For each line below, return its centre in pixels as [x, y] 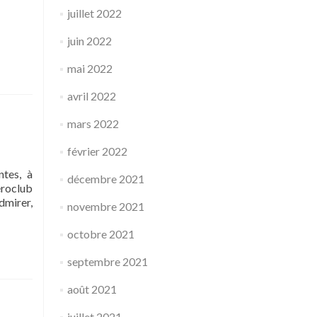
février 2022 [97, 151]
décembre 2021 [105, 179]
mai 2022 [90, 68]
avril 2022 [91, 96]
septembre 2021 [107, 261]
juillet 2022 [94, 13]
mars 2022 [93, 123]
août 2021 [92, 289]
